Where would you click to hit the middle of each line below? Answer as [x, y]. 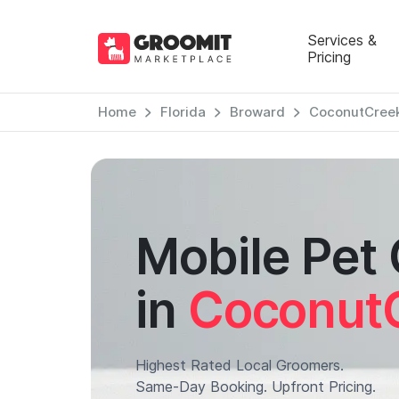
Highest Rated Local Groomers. [240, 365]
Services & [342, 40]
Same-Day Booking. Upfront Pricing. [256, 387]
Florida [183, 112]
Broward [257, 112]
